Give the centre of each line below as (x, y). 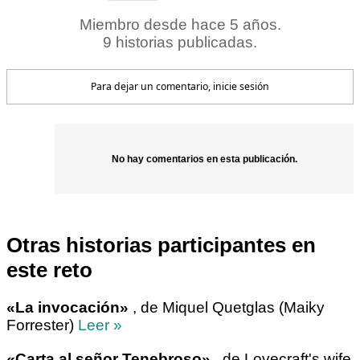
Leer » (100, 325)
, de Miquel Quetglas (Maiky (227, 308)
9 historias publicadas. (180, 43)
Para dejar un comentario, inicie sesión (180, 87)
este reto (49, 270)
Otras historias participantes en (161, 245)
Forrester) (42, 325)
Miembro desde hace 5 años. (180, 25)
